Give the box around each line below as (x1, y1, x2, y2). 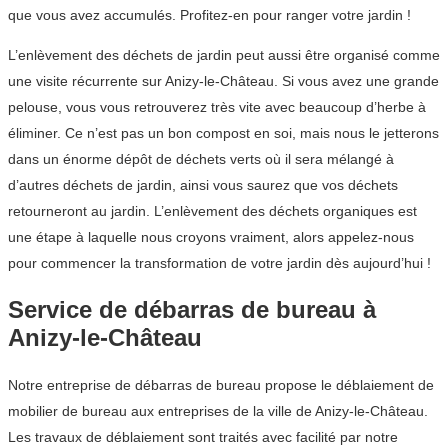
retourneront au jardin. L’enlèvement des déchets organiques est (8, 203, 417, 220)
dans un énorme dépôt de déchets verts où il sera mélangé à (8, 151, 394, 168)
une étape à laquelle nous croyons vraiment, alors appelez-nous (8, 229, 414, 246)
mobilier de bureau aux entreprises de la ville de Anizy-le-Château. (8, 403, 428, 420)
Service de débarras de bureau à (8, 296, 376, 324)
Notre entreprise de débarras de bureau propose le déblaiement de (8, 377, 434, 394)
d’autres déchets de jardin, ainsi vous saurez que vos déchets (8, 177, 398, 194)
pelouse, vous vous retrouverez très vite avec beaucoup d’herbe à (8, 99, 426, 116)
